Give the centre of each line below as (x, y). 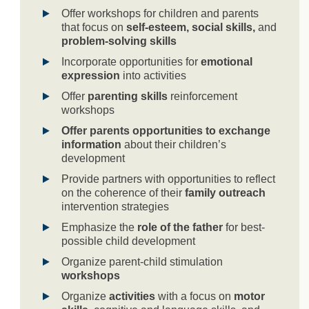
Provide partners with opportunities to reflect (168, 179)
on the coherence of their (123, 192)
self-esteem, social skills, (191, 27)
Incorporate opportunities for (131, 61)
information (91, 144)
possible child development (128, 241)
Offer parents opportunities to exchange (166, 130)
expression (91, 75)
